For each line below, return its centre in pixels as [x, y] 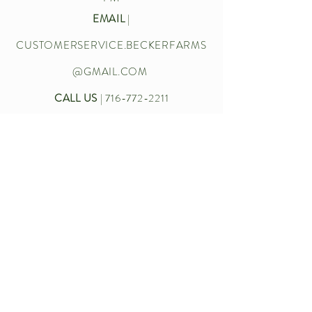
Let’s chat [122, 140]
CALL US [76, 98]
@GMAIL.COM [110, 72]
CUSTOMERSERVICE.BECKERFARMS [111, 45]
